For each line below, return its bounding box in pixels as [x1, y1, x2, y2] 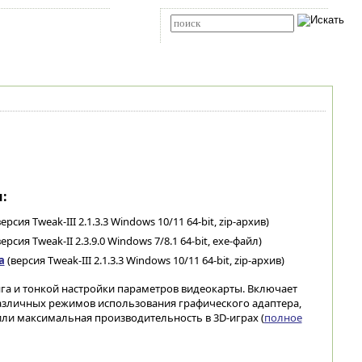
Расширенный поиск [173, 33, 242, 42]
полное [263, 310, 302, 325]
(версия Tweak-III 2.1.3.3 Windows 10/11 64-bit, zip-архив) [4, 253, 284, 267]
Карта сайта [13, 19, 60, 28]
